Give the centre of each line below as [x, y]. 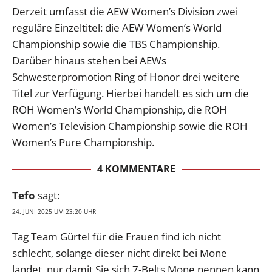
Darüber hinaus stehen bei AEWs [89, 60]
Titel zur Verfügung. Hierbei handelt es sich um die [131, 93]
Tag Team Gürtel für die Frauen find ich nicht [117, 236]
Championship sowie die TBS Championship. [116, 44]
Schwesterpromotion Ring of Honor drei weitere [126, 76]
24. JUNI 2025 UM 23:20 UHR [54, 211]
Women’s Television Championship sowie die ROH [130, 126]
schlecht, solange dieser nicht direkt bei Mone [120, 253]
